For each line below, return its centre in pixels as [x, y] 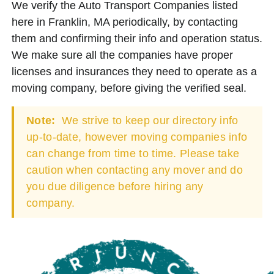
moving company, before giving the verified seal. [129, 88]
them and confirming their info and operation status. [137, 38]
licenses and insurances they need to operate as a [134, 71]
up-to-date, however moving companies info [137, 137]
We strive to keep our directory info [148, 120]
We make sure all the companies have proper [122, 55]
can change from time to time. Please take [133, 153]
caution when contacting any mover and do [135, 170]
